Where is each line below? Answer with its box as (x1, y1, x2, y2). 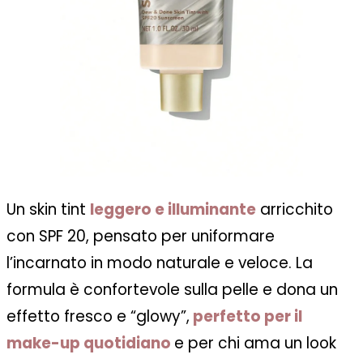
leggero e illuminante (90, 198, 256, 220)
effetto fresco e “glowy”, (6, 305, 190, 327)
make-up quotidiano (6, 331, 171, 354)
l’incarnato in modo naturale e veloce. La (6, 251, 313, 274)
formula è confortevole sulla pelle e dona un (6, 278, 338, 301)
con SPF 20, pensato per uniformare (6, 224, 275, 247)
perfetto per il (190, 305, 302, 327)
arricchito (260, 198, 333, 220)
